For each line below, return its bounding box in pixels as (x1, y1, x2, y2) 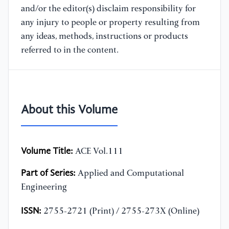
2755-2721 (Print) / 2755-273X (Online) (41, 207, 199, 216)
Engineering (21, 183, 67, 192)
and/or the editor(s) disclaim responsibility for (21, 5, 196, 14)
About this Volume (21, 104, 118, 117)
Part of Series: (21, 169, 76, 178)
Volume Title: (21, 147, 73, 156)
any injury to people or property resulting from (21, 18, 200, 28)
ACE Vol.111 (73, 147, 123, 156)
